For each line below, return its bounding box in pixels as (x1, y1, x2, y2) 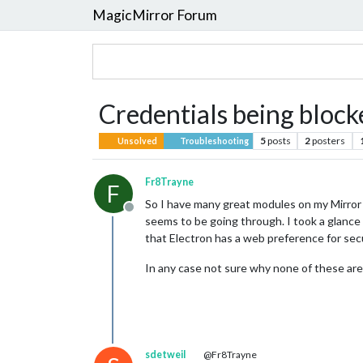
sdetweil (145, 348, 186, 361)
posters (312, 135, 346, 147)
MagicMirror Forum (92, 6, 217, 23)
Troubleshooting (177, 136, 249, 146)
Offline (128, 207, 168, 223)
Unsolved (117, 136, 157, 146)
